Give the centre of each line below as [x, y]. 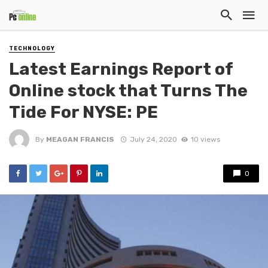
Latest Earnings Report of [121, 69]
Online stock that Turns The [128, 91]
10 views [205, 139]
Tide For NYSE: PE [83, 112]
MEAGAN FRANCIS [80, 139]
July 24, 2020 [153, 139]
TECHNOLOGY [32, 48]
